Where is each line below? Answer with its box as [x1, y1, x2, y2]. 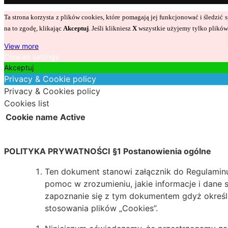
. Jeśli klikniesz [89, 24, 132, 33]
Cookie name [6, 112, 58, 123]
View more [4, 42, 39, 51]
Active [60, 112, 85, 123]
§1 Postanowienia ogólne [112, 146, 211, 157]
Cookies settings [4, 52, 59, 62]
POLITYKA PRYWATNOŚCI [4, 146, 110, 157]
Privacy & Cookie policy [4, 74, 96, 84]
